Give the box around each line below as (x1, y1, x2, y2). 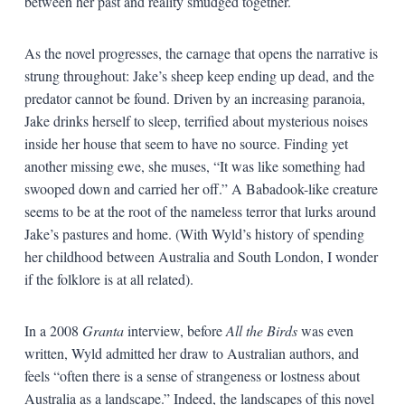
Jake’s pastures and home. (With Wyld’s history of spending (24, 223, 364, 243)
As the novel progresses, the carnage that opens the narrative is (24, 42, 378, 62)
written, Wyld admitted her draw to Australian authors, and (24, 343, 359, 363)
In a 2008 (24, 320, 79, 340)
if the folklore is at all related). (24, 268, 193, 288)
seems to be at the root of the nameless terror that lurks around (24, 201, 376, 221)
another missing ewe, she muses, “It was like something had (24, 155, 365, 175)
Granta (78, 320, 124, 340)
